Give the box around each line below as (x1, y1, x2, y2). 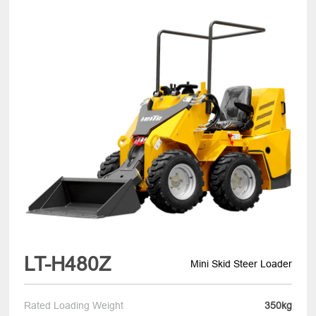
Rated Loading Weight (24, 299, 124, 311)
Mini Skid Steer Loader (190, 258, 292, 270)
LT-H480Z (24, 253, 111, 276)
